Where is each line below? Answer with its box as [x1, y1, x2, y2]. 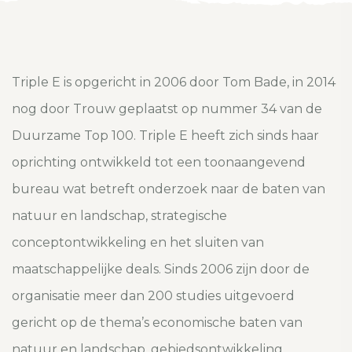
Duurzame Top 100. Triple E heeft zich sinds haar [12, 127, 319, 143]
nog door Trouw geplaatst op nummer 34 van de [12, 101, 322, 116]
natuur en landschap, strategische [12, 207, 227, 223]
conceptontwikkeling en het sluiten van [12, 234, 264, 250]
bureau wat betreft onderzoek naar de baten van [12, 181, 325, 196]
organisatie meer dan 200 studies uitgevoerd [12, 288, 295, 303]
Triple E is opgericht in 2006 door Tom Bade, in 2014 [12, 74, 335, 90]
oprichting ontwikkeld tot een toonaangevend [12, 154, 306, 170]
